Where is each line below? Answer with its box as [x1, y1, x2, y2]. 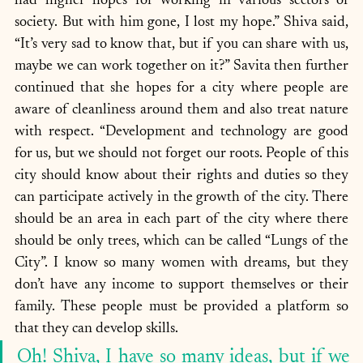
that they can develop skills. [15, 322, 181, 336]
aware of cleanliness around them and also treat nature [15, 103, 348, 117]
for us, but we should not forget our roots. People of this [15, 147, 348, 161]
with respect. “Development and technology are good [15, 125, 348, 139]
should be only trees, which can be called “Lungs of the [15, 234, 348, 249]
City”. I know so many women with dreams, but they [15, 256, 348, 271]
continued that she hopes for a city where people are [15, 81, 348, 96]
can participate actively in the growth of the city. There [15, 190, 348, 205]
